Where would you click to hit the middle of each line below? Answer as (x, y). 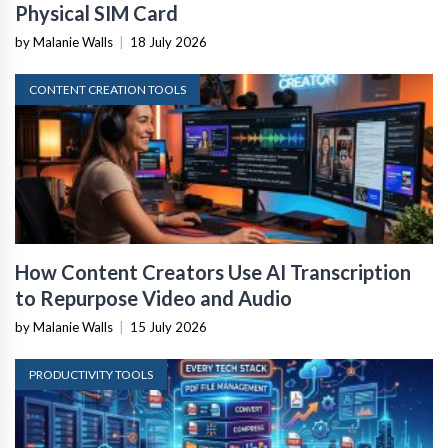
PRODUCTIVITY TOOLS (91, 375)
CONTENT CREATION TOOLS (107, 90)
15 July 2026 (168, 327)
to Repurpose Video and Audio (153, 298)
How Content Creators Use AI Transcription (213, 272)
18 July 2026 (168, 42)
